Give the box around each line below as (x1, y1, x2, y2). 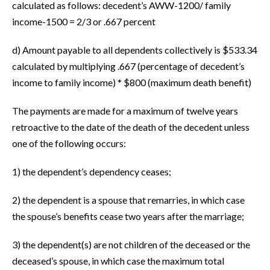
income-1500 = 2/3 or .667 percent (12, 16, 155, 28)
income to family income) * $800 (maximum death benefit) (12, 77, 251, 89)
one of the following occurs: (12, 137, 126, 149)
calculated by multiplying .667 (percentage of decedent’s (12, 60, 245, 72)
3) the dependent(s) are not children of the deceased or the (12, 239, 250, 251)
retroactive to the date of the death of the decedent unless (12, 121, 250, 133)
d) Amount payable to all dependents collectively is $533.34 (12, 44, 257, 56)
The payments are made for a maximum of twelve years (12, 105, 238, 117)
